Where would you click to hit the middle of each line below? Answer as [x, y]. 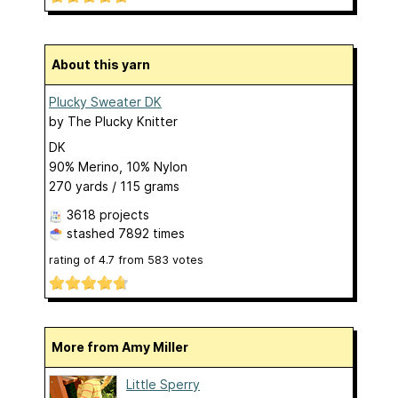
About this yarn [105, 64]
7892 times [151, 233]
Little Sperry [163, 385]
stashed [91, 233]
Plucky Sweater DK [105, 101]
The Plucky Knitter [123, 121]
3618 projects [108, 214]
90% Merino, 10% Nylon [118, 166]
